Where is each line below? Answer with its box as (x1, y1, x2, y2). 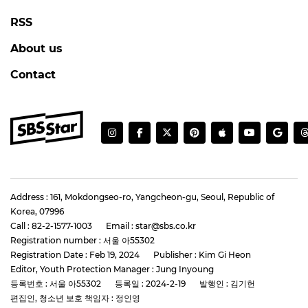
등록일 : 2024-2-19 (115, 278, 186, 289)
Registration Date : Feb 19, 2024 (10, 249, 140, 260)
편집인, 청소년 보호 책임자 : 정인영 (10, 292, 140, 303)
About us (10, 41, 63, 55)
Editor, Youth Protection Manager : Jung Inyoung (10, 263, 214, 274)
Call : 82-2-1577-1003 (10, 220, 92, 231)
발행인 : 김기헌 (199, 278, 255, 289)
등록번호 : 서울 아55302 (10, 278, 101, 289)
